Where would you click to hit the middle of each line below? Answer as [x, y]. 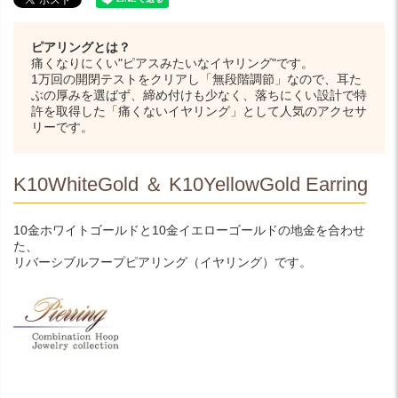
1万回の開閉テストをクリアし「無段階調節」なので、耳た [196, 79]
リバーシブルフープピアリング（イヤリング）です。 [163, 262]
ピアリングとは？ [81, 47]
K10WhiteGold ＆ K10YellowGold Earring [191, 184]
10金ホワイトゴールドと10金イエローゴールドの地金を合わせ [189, 230]
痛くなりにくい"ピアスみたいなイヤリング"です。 [172, 63]
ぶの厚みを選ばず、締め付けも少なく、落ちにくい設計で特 [199, 95]
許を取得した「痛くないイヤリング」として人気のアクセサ [199, 111]
